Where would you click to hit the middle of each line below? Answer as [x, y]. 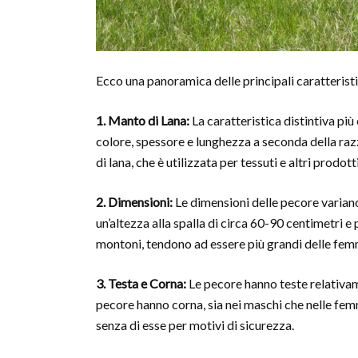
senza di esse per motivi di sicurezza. [195, 325]
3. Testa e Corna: [141, 284]
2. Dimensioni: [134, 202]
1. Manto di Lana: [143, 121]
